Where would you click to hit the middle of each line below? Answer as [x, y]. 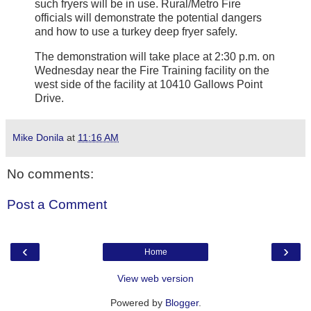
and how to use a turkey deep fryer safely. [136, 32]
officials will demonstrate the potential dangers [148, 18]
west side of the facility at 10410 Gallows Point [149, 85]
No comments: [50, 174]
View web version [155, 279]
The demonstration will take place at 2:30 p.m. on [155, 57]
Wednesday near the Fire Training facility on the [152, 71]
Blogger [182, 303]
